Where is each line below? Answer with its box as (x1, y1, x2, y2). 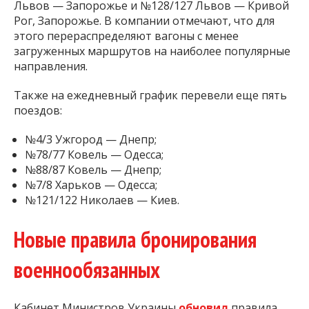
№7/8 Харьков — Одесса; (25, 177, 157, 193)
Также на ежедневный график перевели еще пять (14, 88, 287, 103)
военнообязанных (14, 255, 160, 285)
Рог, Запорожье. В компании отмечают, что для (14, 13, 275, 29)
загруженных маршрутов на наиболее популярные (14, 43, 290, 59)
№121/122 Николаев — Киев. (25, 192, 179, 208)
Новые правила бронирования (14, 225, 257, 255)
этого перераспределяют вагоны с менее (14, 28, 239, 44)
